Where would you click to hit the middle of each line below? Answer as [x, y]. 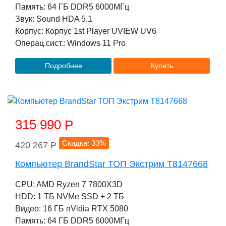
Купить [162, 66]
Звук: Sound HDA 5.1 [54, 19]
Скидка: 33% [84, 143]
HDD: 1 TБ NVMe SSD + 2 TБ [70, 196]
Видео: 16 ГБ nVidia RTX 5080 [72, 209]
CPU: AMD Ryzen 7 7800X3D [69, 184]
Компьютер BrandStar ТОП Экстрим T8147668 [111, 164]
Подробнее [63, 66]
